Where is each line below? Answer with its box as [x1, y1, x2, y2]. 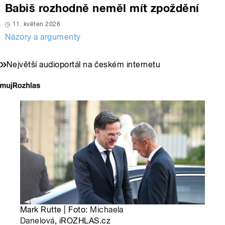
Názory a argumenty [5, 32, 81, 42]
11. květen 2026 [13, 20, 61, 28]
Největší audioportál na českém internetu [7, 59, 161, 69]
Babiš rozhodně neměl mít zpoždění [5, 1, 199, 15]
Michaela [90, 204, 124, 214]
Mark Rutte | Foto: [20, 204, 90, 214]
